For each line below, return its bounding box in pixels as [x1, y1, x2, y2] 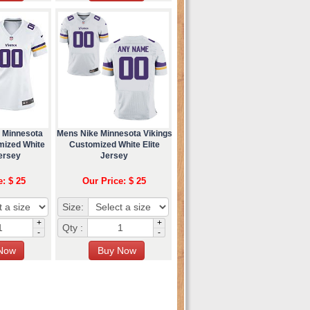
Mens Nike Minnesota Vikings [56, 128, 172, 138]
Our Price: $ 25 [82, 175, 146, 186]
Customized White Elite [69, 139, 160, 149]
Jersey [100, 150, 128, 161]
